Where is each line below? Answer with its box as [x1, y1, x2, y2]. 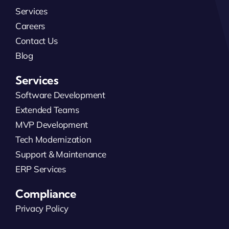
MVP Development [15, 119, 88, 130]
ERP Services [15, 163, 66, 174]
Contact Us [15, 35, 58, 46]
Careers [15, 20, 45, 31]
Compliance [15, 186, 77, 201]
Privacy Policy [15, 202, 68, 214]
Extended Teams [15, 104, 79, 115]
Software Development [15, 89, 105, 100]
